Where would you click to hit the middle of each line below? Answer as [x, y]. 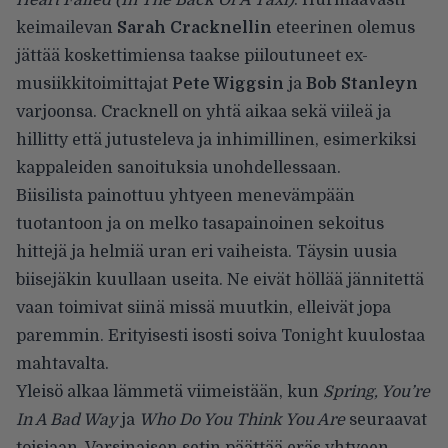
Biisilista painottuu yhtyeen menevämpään [185, 195]
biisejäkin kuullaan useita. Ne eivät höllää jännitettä [220, 279]
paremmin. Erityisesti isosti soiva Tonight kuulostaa [220, 335]
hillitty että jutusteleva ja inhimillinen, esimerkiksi [216, 139]
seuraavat [386, 419]
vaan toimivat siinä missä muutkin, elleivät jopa [203, 307]
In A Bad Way [66, 419]
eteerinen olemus [343, 27]
